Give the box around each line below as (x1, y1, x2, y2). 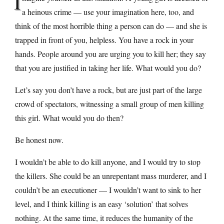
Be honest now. (15, 134, 63, 145)
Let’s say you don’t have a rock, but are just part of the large (15, 84, 202, 95)
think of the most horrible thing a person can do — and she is (15, 20, 207, 31)
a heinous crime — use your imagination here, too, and (22, 6, 194, 17)
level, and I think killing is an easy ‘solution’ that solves (15, 198, 188, 209)
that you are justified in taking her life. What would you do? (15, 62, 201, 73)
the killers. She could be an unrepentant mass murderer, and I (15, 170, 206, 181)
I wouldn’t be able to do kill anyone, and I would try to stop (15, 156, 200, 167)
